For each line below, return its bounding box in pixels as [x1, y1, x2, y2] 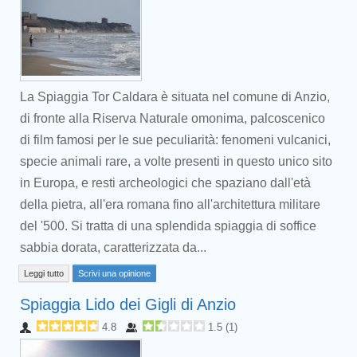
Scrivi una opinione [78, 269, 151, 278]
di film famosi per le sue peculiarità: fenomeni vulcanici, [20, 133, 331, 147]
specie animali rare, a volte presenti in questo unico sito [20, 155, 332, 168]
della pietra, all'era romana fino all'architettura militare [20, 198, 320, 211]
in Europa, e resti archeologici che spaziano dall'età [20, 176, 311, 190]
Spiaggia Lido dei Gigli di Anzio [20, 296, 236, 313]
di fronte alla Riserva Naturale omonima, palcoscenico [20, 112, 325, 125]
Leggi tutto [24, 269, 64, 278]
